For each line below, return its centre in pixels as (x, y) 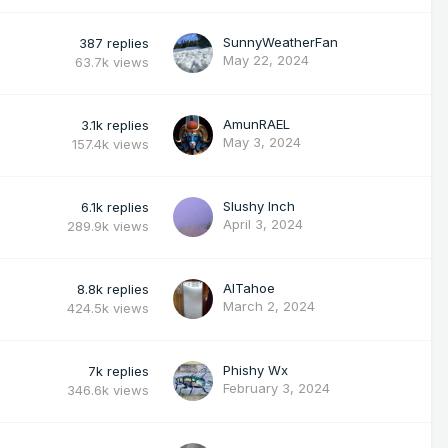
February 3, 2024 (276, 387)
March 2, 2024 (269, 305)
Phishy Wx (255, 369)
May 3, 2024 (262, 141)
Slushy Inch (259, 205)
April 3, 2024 (263, 223)
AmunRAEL (256, 123)
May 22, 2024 (266, 59)
